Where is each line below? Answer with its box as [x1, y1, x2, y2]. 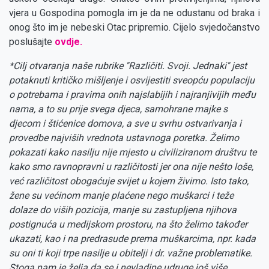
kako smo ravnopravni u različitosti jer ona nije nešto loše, [9, 161, 253, 173]
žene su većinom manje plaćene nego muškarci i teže [9, 190, 234, 202]
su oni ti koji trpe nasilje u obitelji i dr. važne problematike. [9, 247, 252, 259]
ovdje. [55, 36, 82, 48]
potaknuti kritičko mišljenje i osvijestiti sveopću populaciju [9, 74, 255, 86]
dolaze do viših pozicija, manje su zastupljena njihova [9, 204, 237, 216]
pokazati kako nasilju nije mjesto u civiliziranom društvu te [9, 147, 256, 159]
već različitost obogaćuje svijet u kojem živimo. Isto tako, [9, 175, 249, 187]
